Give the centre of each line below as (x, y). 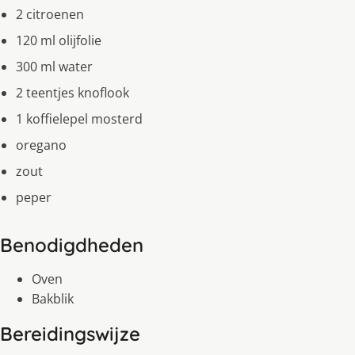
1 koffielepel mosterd (79, 119)
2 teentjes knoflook (73, 93)
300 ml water (54, 67)
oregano (41, 145)
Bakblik (53, 299)
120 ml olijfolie (59, 41)
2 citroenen (50, 15)
